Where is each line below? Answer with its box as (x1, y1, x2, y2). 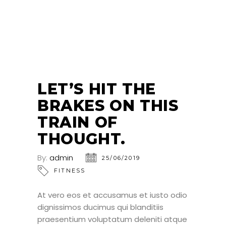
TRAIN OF (37, 112, 118, 132)
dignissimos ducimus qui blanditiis (37, 201, 163, 212)
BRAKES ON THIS (37, 96, 179, 115)
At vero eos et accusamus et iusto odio (37, 189, 187, 200)
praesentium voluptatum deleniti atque (37, 213, 187, 224)
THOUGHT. (37, 129, 126, 148)
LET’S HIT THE (37, 79, 156, 98)
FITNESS (54, 166, 86, 174)
